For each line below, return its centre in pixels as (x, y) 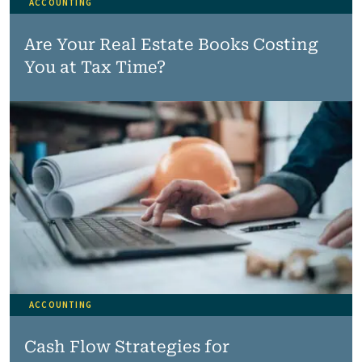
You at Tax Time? (95, 67)
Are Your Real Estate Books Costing (171, 44)
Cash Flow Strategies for (126, 346)
